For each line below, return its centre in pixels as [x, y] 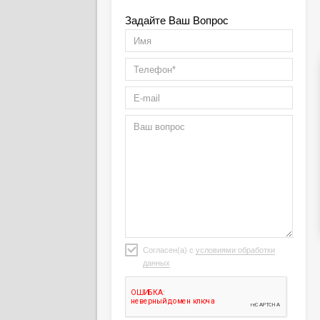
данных [156, 263]
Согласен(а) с [169, 250]
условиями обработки [235, 250]
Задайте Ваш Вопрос [176, 20]
